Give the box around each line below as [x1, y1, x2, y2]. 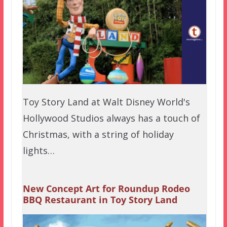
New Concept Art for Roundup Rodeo [22, 182, 190, 195]
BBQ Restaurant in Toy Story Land [22, 193, 177, 206]
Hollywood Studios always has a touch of [22, 111, 200, 124]
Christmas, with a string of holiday [22, 128, 174, 140]
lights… [22, 144, 55, 157]
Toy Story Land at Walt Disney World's [22, 95, 190, 108]
